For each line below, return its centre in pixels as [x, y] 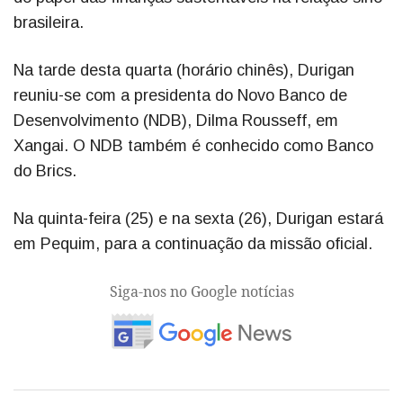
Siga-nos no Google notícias [201, 291]
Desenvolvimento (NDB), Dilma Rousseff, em [176, 120]
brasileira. [49, 22]
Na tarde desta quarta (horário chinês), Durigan [184, 70]
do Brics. [47, 170]
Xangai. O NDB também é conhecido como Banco [193, 145]
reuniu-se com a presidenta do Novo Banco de [180, 95]
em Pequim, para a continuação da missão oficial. [193, 243]
